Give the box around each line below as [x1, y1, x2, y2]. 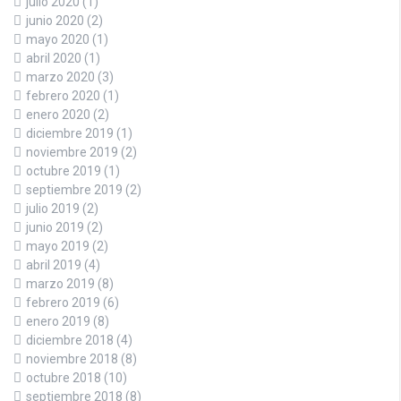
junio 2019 [26, 219, 84, 235]
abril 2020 [26, 50, 81, 65]
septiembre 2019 [26, 182, 123, 197]
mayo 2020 [26, 31, 90, 47]
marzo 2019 [26, 276, 95, 291]
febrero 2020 [26, 88, 100, 103]
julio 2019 [26, 200, 80, 216]
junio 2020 [26, 13, 84, 28]
